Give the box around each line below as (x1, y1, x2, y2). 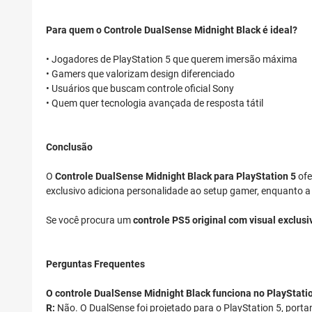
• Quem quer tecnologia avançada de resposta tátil (46, 97, 263, 109)
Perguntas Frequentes (46, 258, 145, 270)
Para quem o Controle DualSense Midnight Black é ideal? (46, 24, 297, 36)
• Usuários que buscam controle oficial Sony (46, 83, 234, 95)
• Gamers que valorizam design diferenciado (46, 68, 235, 80)
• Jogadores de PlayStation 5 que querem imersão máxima (46, 54, 297, 65)
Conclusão (46, 141, 93, 153)
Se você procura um (46, 214, 133, 226)
